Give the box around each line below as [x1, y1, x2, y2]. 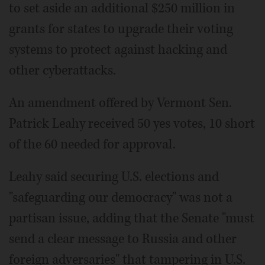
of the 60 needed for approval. [9, 135, 176, 154]
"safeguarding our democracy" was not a [9, 189, 232, 207]
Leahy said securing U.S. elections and [9, 168, 219, 186]
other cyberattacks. [9, 62, 116, 80]
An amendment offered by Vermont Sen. [9, 94, 232, 112]
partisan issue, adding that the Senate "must [9, 209, 254, 228]
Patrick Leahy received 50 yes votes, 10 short [9, 115, 255, 133]
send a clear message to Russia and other [9, 230, 237, 248]
